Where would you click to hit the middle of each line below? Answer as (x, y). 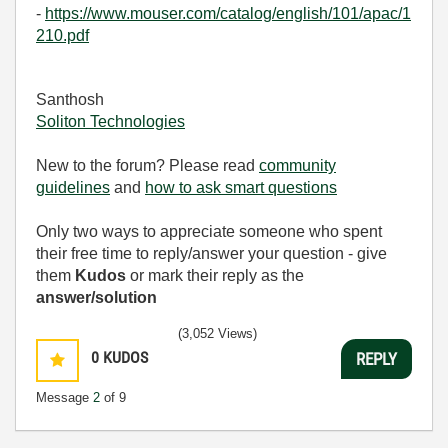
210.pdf (62, 35)
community (297, 165)
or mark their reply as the (215, 275)
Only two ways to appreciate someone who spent (209, 231)
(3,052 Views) (217, 333)
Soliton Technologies (110, 121)
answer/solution (96, 297)
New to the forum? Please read (147, 165)
